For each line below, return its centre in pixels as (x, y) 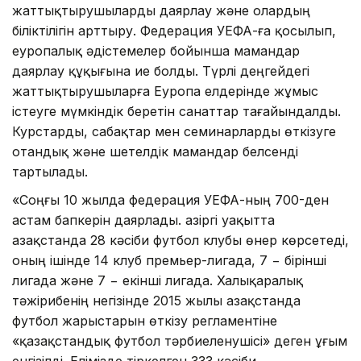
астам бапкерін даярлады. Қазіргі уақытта (143, 220)
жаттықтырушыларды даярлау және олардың (161, 11)
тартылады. (50, 172)
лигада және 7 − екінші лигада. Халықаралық (158, 281)
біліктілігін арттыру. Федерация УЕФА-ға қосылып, (174, 31)
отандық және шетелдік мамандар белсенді (155, 152)
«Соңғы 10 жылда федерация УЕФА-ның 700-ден (170, 200)
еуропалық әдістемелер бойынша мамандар (156, 51)
